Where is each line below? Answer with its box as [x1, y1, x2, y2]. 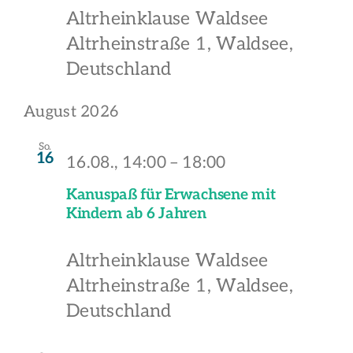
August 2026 [24, 102, 119, 122]
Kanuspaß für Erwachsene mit [66, 185, 276, 204]
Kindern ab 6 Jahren [66, 204, 206, 223]
